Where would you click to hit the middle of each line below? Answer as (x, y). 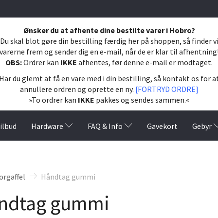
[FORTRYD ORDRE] (167, 89)
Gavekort (162, 126)
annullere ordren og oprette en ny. (77, 89)
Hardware (47, 126)
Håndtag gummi (68, 176)
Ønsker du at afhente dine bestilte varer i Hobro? (109, 30)
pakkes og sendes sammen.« (143, 100)
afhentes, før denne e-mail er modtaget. (145, 62)
